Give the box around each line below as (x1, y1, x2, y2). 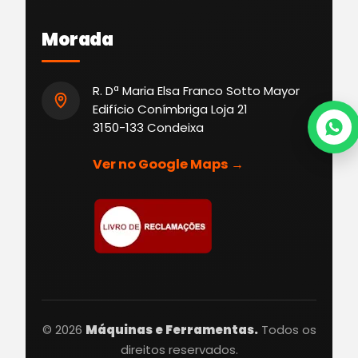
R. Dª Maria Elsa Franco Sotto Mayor (93, 82, 300, 99)
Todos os (257, 320, 316, 338)
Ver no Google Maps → (93, 154, 244, 173)
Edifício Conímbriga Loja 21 (93, 100, 248, 117)
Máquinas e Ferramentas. (85, 320, 258, 338)
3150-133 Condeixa (93, 118, 204, 136)
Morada (42, 26, 113, 52)
